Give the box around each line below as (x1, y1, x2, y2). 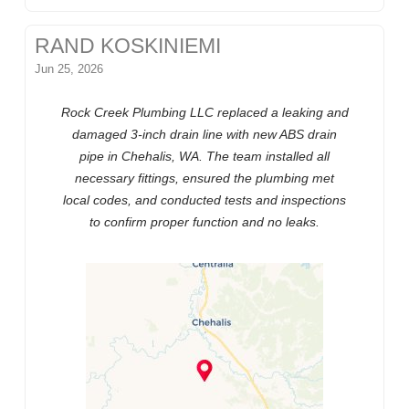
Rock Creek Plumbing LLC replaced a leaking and (60, 105, 349, 121)
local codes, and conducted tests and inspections (63, 193, 346, 208)
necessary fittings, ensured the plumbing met (75, 171, 334, 186)
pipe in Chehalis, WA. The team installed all (79, 149, 330, 164)
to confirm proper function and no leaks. (89, 215, 320, 230)
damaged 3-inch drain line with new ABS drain (72, 127, 337, 142)
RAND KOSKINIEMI (35, 35, 222, 58)
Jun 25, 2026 (35, 62, 104, 77)
